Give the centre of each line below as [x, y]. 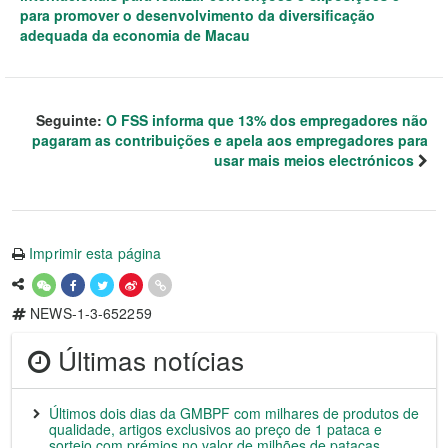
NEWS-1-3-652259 [89, 312]
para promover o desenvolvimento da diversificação [197, 14]
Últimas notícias [147, 359]
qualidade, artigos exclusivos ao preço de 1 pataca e [215, 428]
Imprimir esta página [95, 252]
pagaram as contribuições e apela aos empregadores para [230, 139]
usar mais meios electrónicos [314, 159]
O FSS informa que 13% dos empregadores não [267, 119]
